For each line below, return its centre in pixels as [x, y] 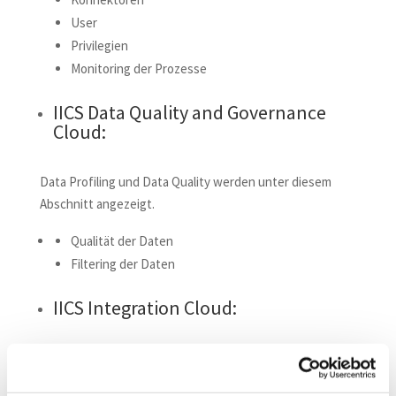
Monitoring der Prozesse [138, 69]
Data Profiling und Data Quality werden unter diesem [185, 182]
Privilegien [99, 46]
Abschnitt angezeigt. [97, 204]
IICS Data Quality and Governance [189, 113]
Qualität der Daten [122, 241]
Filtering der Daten [122, 264]
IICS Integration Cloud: [145, 308]
